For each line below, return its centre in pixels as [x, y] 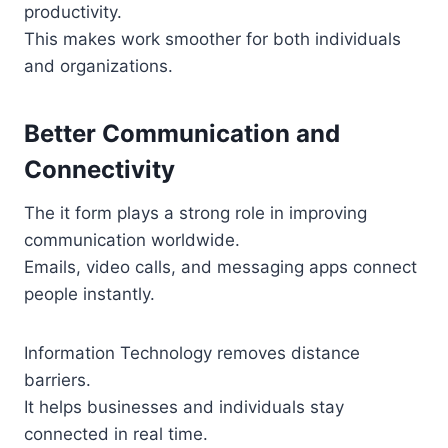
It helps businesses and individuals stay [184, 407]
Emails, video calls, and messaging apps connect [220, 267]
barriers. [57, 380]
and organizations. [98, 66]
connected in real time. [116, 434]
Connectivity [99, 170]
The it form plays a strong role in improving [195, 213]
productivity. [73, 12]
